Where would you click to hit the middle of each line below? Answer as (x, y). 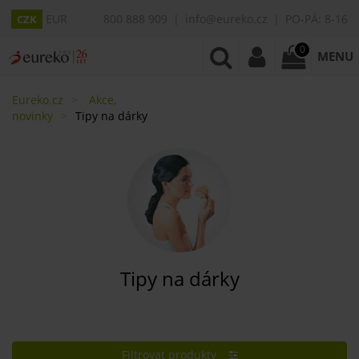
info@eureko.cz (226, 19)
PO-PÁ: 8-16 (317, 19)
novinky (32, 116)
